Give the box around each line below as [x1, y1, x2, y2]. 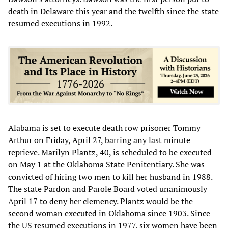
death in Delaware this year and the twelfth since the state [8, 5, 219, 17]
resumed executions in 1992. [8, 17, 112, 29]
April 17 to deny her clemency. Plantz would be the [8, 195, 193, 207]
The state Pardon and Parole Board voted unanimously [8, 183, 207, 194]
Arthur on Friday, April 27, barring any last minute [8, 134, 190, 146]
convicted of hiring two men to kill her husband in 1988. [8, 170, 212, 182]
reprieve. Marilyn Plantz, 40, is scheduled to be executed [8, 146, 212, 158]
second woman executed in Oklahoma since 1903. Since [8, 207, 210, 219]
